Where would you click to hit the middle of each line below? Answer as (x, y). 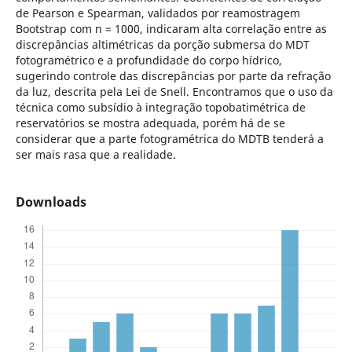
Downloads (51, 202)
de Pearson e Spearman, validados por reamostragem (158, 13)
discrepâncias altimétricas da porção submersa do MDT (162, 44)
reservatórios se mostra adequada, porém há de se (150, 123)
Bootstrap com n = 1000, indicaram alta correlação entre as (171, 28)
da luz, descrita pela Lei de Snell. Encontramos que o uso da (174, 91)
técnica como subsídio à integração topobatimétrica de (160, 107)
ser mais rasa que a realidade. (95, 154)
